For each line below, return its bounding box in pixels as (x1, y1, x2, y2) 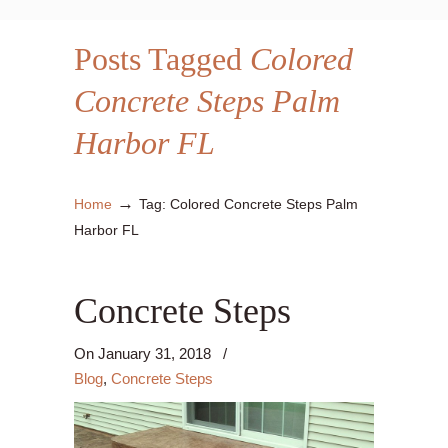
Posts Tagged (74, 41, 250, 77)
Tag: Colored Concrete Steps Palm (139, 196, 358, 212)
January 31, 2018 (98, 345, 211, 362)
